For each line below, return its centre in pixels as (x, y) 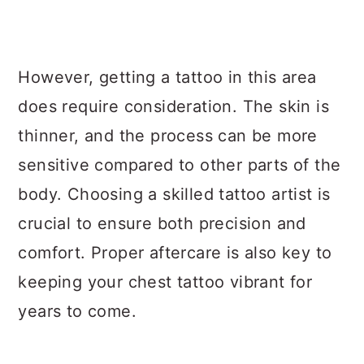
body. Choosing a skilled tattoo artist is (174, 195)
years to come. (77, 312)
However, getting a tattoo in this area (167, 78)
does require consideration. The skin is (173, 107)
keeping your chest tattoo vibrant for (165, 282)
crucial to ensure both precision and (162, 224)
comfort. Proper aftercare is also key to (175, 253)
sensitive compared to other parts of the (180, 165)
